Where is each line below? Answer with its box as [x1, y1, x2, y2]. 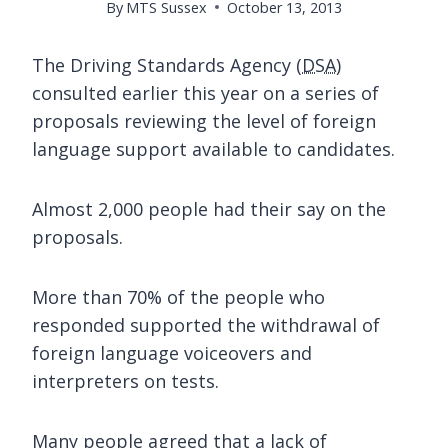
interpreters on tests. [32, 368, 219, 393]
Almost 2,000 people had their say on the [32, 196, 386, 221]
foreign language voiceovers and [32, 340, 312, 365]
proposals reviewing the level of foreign [32, 108, 376, 133]
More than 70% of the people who [32, 284, 325, 309]
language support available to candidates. [32, 136, 395, 161]
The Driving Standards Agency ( [32, 52, 302, 77]
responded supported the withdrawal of [32, 312, 380, 337]
